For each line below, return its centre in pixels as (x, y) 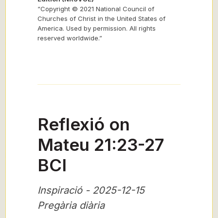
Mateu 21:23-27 (101, 145)
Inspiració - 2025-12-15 (91, 190)
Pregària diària (71, 205)
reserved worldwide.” (70, 38)
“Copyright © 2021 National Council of (96, 9)
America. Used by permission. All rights (97, 28)
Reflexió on (84, 124)
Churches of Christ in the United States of (101, 18)
